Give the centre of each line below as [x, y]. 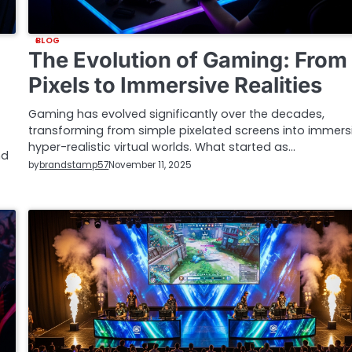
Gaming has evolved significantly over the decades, [177, 114]
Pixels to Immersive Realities [176, 85]
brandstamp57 [74, 165]
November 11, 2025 [150, 165]
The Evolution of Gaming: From [188, 60]
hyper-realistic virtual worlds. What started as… [162, 147]
